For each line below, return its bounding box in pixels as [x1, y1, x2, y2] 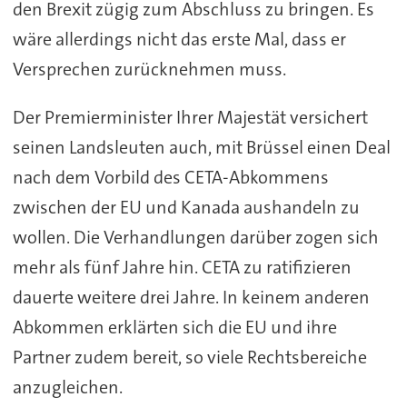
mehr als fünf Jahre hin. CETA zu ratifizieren [12, 255, 352, 280]
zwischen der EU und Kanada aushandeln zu [12, 195, 360, 220]
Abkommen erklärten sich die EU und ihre [12, 315, 337, 340]
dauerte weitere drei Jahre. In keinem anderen [12, 285, 370, 310]
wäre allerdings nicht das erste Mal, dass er [12, 27, 346, 52]
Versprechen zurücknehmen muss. [12, 57, 286, 82]
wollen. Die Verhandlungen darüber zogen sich [12, 225, 379, 250]
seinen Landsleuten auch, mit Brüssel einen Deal [12, 135, 391, 160]
